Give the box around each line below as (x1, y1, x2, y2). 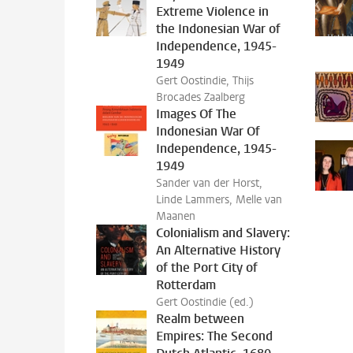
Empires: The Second (156, 328, 273, 344)
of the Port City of (156, 259, 258, 276)
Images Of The (156, 106, 236, 122)
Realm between (156, 310, 244, 327)
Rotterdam (156, 277, 216, 293)
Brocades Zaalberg (156, 90, 245, 105)
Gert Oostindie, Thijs (156, 73, 254, 88)
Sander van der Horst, (156, 176, 262, 191)
